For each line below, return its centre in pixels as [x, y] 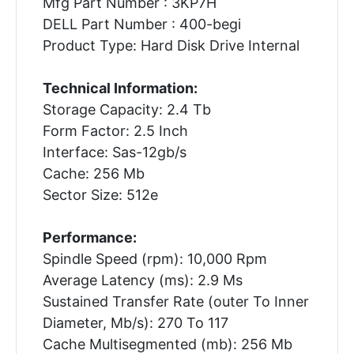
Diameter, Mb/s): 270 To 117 [135, 322]
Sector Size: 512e [100, 194]
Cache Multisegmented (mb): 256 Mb [167, 344]
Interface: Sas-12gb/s [114, 152]
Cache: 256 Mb [93, 173]
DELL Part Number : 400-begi [141, 24]
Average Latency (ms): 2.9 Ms [142, 280]
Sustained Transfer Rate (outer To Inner [175, 301]
